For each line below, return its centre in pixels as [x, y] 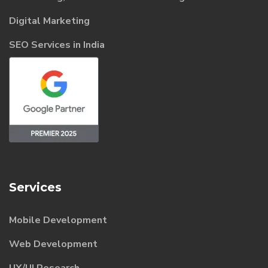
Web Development [53, 244]
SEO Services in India [57, 45]
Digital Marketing [49, 21]
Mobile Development [58, 220]
